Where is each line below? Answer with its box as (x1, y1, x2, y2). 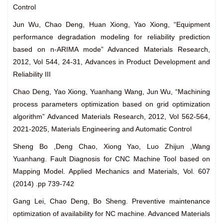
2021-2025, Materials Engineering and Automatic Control (13, 125, 192, 133)
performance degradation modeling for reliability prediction (13, 33, 210, 41)
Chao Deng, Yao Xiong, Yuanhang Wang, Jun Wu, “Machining (13, 88, 210, 96)
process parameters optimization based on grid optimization (13, 100, 210, 109)
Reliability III (13, 70, 51, 79)
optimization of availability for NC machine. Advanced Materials (13, 210, 210, 218)
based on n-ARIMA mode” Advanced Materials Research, (13, 45, 210, 54)
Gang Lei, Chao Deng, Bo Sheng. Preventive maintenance (13, 197, 210, 206)
